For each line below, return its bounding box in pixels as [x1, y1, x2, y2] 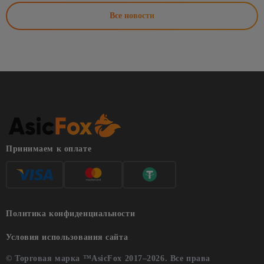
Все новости [110, 11, 154, 21]
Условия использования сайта [6, 233, 128, 242]
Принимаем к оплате [6, 144, 92, 154]
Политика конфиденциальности [6, 209, 136, 219]
